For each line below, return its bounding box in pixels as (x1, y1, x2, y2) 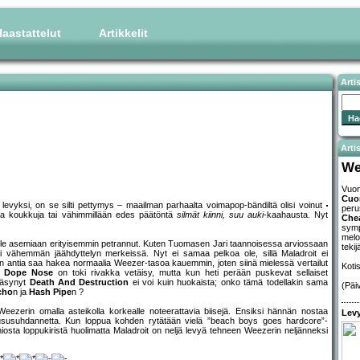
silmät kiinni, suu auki (176, 210, 264, 220)
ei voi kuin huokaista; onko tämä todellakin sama (129, 277, 329, 288)
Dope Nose (4, 268, 53, 278)
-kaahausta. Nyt (263, 210, 328, 220)
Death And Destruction (29, 277, 129, 288)
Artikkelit (99, 27, 148, 39)
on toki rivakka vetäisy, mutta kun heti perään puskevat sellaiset (53, 268, 328, 278)
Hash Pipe (29, 287, 72, 297)
